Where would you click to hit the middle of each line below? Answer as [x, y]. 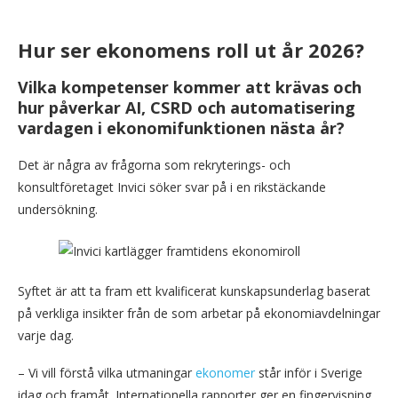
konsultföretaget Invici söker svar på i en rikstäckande [172, 187]
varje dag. [46, 336]
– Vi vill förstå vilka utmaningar [107, 373]
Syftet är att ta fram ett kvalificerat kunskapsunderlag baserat [194, 291]
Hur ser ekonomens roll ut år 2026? [191, 50]
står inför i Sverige [309, 373]
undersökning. [58, 210]
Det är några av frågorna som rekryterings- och [154, 165]
